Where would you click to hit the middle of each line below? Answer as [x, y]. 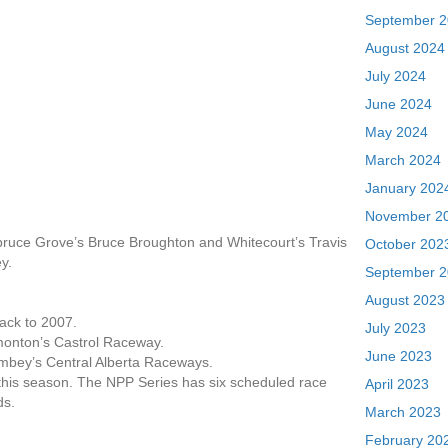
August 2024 [405, 48]
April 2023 [397, 384]
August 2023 [405, 300]
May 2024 [397, 132]
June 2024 [399, 104]
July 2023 [396, 328]
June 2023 [399, 356]
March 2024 [403, 160]
